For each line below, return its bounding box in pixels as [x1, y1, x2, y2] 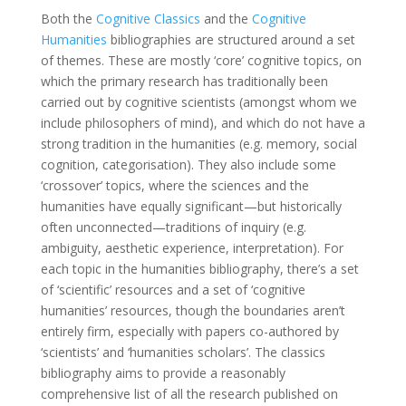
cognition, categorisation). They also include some [40, 156, 336, 173]
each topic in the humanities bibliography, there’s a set [40, 260, 359, 277]
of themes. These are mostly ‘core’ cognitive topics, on [40, 52, 362, 69]
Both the [40, 10, 96, 27]
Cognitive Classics [95, 10, 200, 27]
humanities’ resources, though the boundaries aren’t [40, 302, 345, 319]
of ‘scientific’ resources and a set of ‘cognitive [40, 281, 305, 298]
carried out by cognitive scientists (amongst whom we [40, 93, 357, 111]
